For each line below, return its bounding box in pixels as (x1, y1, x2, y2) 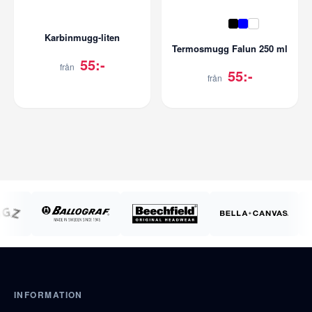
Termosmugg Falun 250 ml (172, 41, 288, 55)
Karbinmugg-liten (45, 30, 120, 44)
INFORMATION (14, 288, 83, 301)
